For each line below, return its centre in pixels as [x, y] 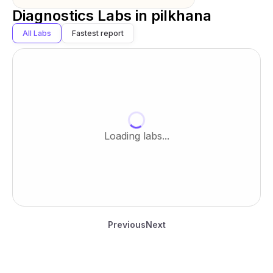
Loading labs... [136, 136]
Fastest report [98, 33]
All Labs [37, 33]
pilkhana [181, 16]
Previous [126, 225]
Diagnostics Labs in [82, 16]
